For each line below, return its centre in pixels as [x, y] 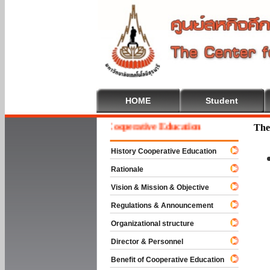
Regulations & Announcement [157, 206]
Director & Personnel [142, 242]
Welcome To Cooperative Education [108, 126]
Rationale [122, 169]
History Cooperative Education [158, 151]
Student [222, 101]
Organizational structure [147, 224]
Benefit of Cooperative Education [162, 260]
